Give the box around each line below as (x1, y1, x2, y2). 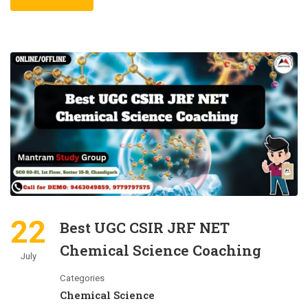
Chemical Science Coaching (60, 241, 261, 260)
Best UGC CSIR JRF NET (60, 218, 230, 237)
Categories (60, 273, 104, 283)
